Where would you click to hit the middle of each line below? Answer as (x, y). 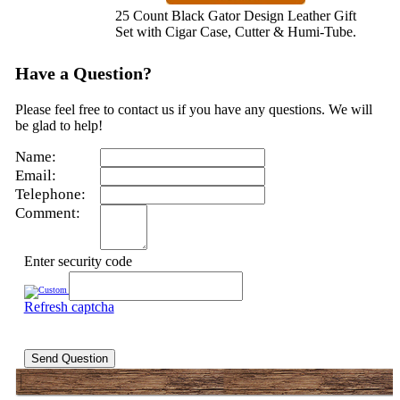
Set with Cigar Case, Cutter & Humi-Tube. (235, 31)
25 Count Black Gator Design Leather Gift (235, 15)
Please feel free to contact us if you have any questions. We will (193, 109)
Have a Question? (83, 73)
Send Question (69, 358)
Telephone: (50, 194)
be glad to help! (58, 125)
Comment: (47, 212)
